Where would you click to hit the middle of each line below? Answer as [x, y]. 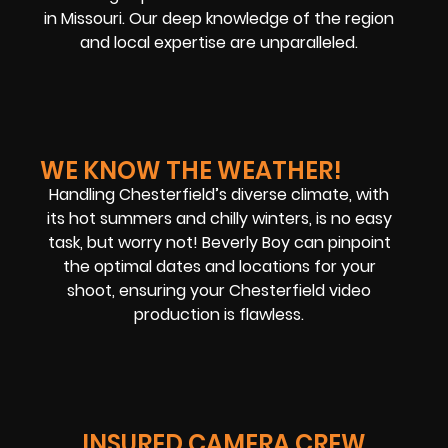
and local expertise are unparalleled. [219, 42]
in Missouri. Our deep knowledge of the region [219, 18]
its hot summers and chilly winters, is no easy [219, 219]
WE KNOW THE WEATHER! [191, 171]
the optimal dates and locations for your [219, 267]
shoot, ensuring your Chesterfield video [219, 291]
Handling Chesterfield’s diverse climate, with [219, 195]
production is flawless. [219, 315]
